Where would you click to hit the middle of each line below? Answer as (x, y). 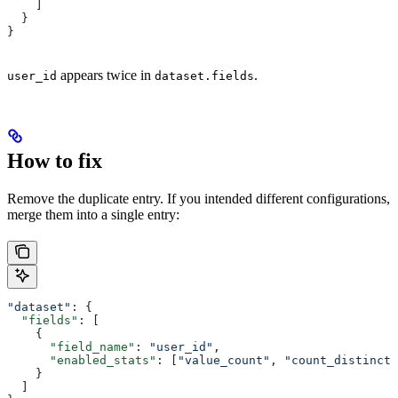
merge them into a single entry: (93, 215)
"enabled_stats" (82, 361)
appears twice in (106, 76)
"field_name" (71, 347)
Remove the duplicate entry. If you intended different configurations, (199, 199)
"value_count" (224, 361)
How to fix (55, 161)
